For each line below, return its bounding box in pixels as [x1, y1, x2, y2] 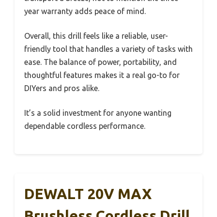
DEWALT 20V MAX [24, 186, 152, 202]
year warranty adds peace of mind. [24, 7, 146, 16]
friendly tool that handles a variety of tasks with [24, 45, 193, 54]
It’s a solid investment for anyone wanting [24, 108, 171, 118]
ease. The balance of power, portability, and [24, 58, 177, 67]
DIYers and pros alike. [24, 84, 99, 93]
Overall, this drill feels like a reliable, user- [24, 31, 168, 41]
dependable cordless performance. [24, 122, 145, 131]
